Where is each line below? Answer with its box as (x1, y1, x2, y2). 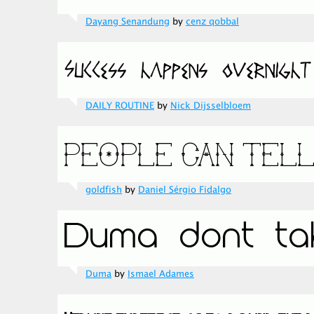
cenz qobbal (186, 15, 239, 29)
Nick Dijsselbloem (170, 99, 251, 113)
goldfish (86, 183, 122, 197)
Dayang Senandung (86, 15, 170, 29)
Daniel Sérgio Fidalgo (138, 183, 231, 197)
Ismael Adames (128, 267, 194, 281)
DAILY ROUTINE (86, 99, 154, 113)
